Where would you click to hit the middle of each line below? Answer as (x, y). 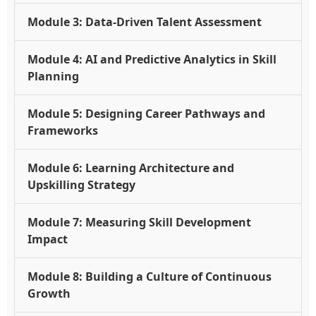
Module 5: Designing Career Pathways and (146, 114)
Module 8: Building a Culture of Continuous (150, 277)
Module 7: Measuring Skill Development (139, 223)
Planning (53, 77)
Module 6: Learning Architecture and (131, 168)
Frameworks (63, 131)
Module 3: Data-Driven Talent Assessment (145, 22)
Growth (49, 294)
